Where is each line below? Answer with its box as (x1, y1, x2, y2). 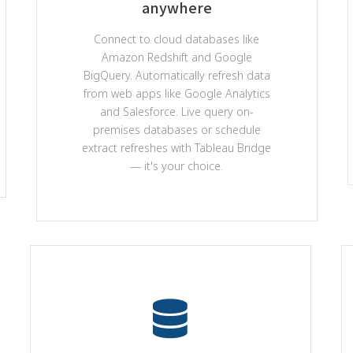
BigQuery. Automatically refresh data (83, 68, 270, 83)
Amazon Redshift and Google (101, 50, 252, 65)
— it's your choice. (130, 158, 224, 173)
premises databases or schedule (92, 122, 261, 137)
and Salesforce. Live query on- (99, 104, 254, 119)
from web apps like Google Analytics (83, 86, 270, 101)
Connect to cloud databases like (94, 32, 260, 46)
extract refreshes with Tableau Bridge (82, 140, 272, 155)
